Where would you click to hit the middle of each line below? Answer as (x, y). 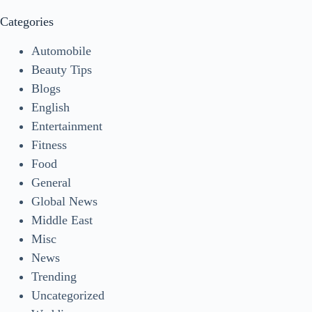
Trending (54, 277)
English (50, 108)
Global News (64, 202)
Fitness (49, 145)
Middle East (62, 220)
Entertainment (67, 126)
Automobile (61, 51)
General (51, 183)
